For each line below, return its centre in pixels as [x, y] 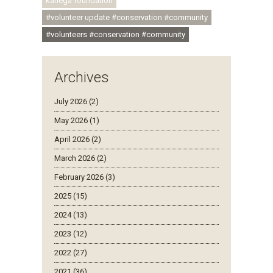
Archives [82, 77]
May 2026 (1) [77, 120]
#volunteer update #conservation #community [127, 17]
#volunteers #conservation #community [115, 34]
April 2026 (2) [78, 139]
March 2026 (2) [80, 158]
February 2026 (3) [85, 177]
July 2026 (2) [76, 101]
